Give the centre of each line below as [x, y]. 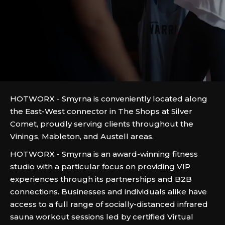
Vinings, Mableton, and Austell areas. [82, 136]
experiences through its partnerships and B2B [101, 179]
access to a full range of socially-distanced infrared [109, 204]
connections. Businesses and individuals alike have [108, 192]
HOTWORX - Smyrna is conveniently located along [109, 99]
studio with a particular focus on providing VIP [100, 166]
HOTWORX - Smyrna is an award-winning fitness [104, 154]
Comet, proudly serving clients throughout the [102, 124]
